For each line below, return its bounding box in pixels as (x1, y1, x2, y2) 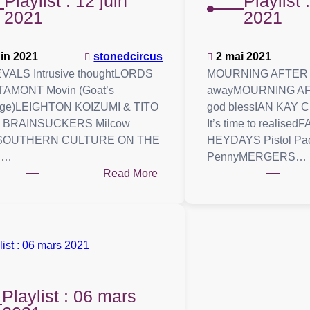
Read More (103, 167, 158, 180)
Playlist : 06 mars (2, 286, 137, 307)
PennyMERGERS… (207, 151, 307, 163)
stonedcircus (93, 51, 163, 63)
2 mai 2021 (216, 51, 272, 63)
